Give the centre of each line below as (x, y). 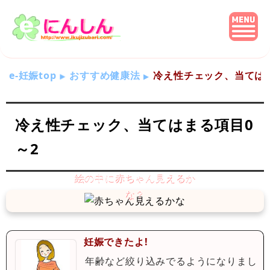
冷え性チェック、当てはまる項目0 (134, 124)
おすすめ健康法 (105, 75)
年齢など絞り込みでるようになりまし (171, 261)
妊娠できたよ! (116, 241)
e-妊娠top (33, 75)
